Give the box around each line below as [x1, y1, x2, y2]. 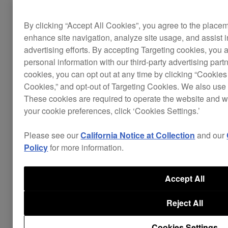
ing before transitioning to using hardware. [12, 11, 183, 24]
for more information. [48, 141, 124, 153]
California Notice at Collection [80, 129, 195, 141]
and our [195, 129, 227, 141]
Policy [24, 141, 48, 153]
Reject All [166, 196, 203, 209]
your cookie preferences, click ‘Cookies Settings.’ [24, 104, 201, 117]
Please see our [24, 129, 81, 141]
